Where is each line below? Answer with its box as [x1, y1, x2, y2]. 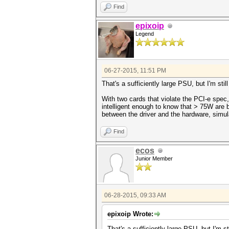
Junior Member [135, 155, 173, 162]
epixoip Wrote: [107, 210, 153, 218]
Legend [135, 31, 154, 37]
